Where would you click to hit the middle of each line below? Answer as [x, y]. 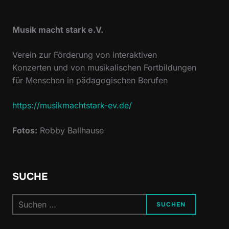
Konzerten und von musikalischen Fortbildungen [104, 68]
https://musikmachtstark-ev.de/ [72, 106]
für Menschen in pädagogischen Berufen [90, 81]
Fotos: [25, 131]
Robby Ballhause [71, 131]
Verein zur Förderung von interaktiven [85, 55]
